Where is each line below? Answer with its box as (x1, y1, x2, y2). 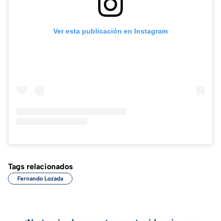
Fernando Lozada (17, 175, 63, 182)
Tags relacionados (8, 161, 73, 171)
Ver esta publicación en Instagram (53, 27, 168, 35)
